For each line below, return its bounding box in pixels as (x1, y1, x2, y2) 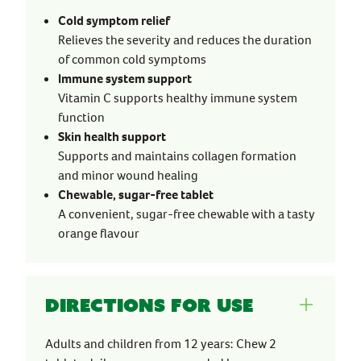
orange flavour (58, 225, 139, 242)
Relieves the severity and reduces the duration (58, 31, 312, 48)
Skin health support (58, 128, 166, 145)
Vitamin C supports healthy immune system (58, 89, 297, 106)
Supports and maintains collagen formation (58, 147, 297, 164)
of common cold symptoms (58, 51, 206, 68)
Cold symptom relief (58, 12, 170, 29)
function (58, 109, 105, 126)
